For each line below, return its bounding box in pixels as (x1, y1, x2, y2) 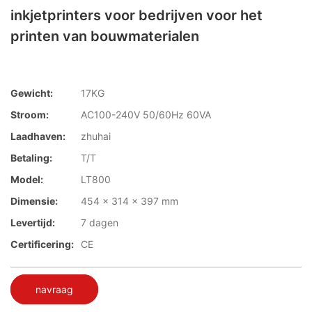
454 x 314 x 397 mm (81, 195, 178, 208)
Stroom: (10, 109, 49, 121)
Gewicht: (10, 87, 53, 100)
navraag (36, 283, 73, 295)
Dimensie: (10, 195, 58, 208)
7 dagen (81, 217, 118, 229)
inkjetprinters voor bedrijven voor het (10, 7, 263, 24)
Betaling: (10, 152, 52, 164)
